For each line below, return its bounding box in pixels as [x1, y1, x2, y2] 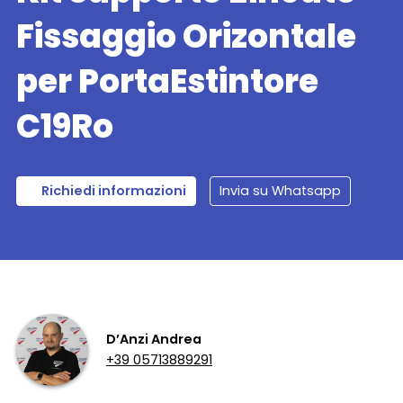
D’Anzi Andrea [106, 330, 201, 348]
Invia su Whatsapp [219, 182, 341, 200]
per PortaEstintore [16, 58, 318, 104]
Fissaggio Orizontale [16, 13, 356, 59]
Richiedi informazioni [41, 182, 186, 200]
